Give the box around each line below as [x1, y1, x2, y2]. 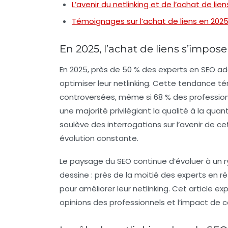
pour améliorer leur [60, 183, 133, 194]
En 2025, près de [60, 64, 122, 75]
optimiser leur [60, 77, 113, 89]
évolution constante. [60, 132, 138, 144]
